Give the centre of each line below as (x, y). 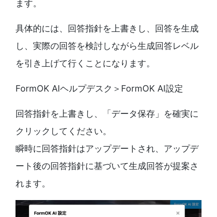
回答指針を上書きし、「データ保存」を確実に (107, 114)
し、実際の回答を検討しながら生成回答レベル (107, 46)
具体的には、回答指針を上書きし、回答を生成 (107, 29)
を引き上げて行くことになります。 (85, 63)
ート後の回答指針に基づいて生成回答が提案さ (107, 166)
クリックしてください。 (63, 131)
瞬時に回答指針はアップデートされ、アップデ (107, 149)
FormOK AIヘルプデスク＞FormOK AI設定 (99, 89)
